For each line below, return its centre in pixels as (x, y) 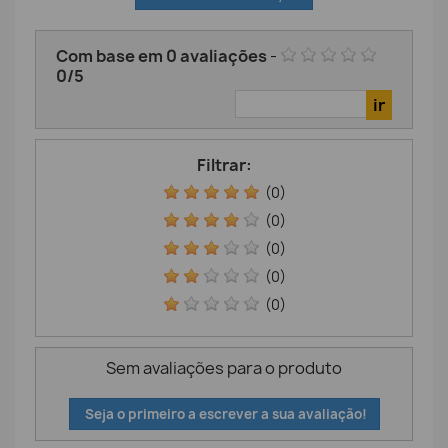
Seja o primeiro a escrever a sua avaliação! (224, 413)
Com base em (111, 55)
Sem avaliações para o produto (224, 367)
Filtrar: (224, 164)
